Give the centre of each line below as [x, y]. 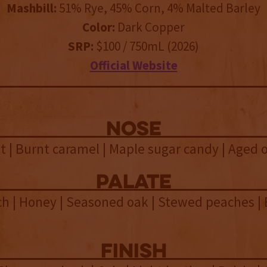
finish [133, 253]
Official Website [133, 66]
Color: [99, 27]
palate [133, 184]
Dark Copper [150, 27]
